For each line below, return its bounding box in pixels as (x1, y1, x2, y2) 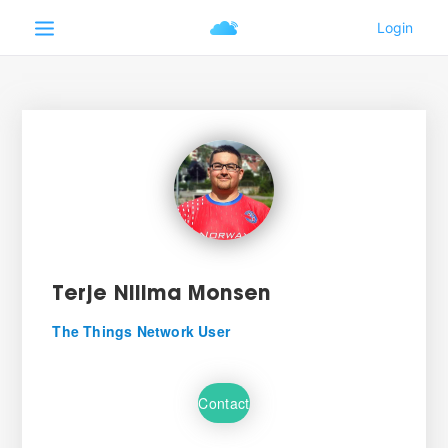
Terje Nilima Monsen (52, 285, 271, 305)
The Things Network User (52, 321, 230, 341)
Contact (198, 392, 250, 413)
